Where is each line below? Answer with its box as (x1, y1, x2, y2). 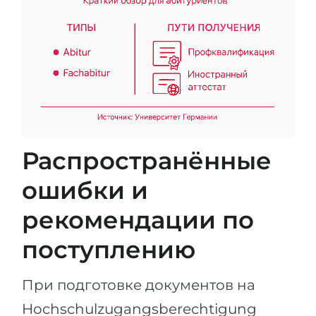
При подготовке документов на (22, 276, 255, 294)
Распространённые (22, 146, 272, 176)
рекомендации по (22, 205, 254, 236)
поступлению (22, 235, 195, 265)
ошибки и (22, 176, 148, 206)
